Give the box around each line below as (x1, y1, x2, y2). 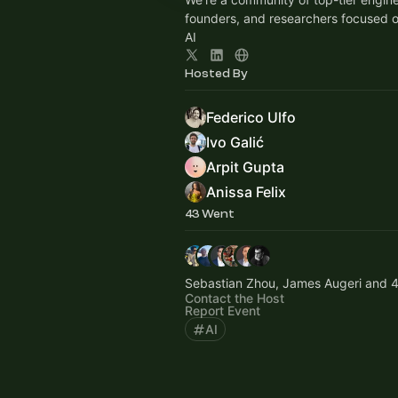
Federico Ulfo (206, 108, 296, 126)
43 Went (185, 207, 235, 220)
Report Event (185, 303, 260, 318)
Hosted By (185, 67, 248, 80)
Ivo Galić (206, 133, 264, 151)
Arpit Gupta (206, 158, 284, 176)
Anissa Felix (206, 183, 286, 201)
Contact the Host (185, 291, 284, 306)
